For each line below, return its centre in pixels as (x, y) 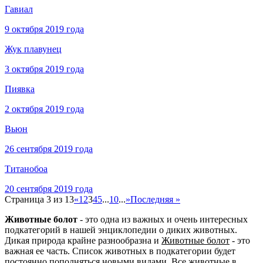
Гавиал (19, 9)
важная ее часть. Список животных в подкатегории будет (120, 251)
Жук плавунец (33, 49)
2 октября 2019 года (44, 109)
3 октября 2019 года (44, 69)
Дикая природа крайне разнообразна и (83, 241)
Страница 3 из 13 (39, 200)
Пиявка (20, 89)
